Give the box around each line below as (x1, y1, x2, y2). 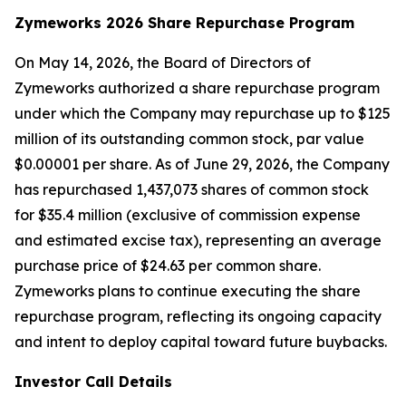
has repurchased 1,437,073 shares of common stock (14, 180, 369, 198)
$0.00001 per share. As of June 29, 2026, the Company (14, 155, 390, 173)
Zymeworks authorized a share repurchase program (14, 79, 380, 97)
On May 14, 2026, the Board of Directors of (14, 53, 311, 72)
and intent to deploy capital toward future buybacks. (14, 333, 387, 351)
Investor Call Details (14, 372, 172, 391)
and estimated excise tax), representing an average (14, 231, 382, 249)
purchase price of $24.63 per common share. (14, 256, 321, 275)
